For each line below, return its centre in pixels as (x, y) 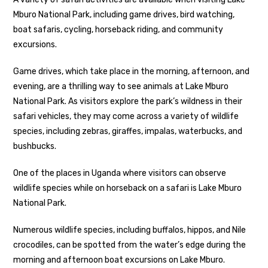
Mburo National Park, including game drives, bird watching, (124, 14)
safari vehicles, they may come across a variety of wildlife (126, 116)
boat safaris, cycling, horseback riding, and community (118, 29)
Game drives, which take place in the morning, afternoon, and (132, 71)
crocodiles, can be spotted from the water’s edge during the (130, 245)
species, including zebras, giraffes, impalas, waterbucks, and (128, 131)
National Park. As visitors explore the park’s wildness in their (128, 101)
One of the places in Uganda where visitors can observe (120, 173)
